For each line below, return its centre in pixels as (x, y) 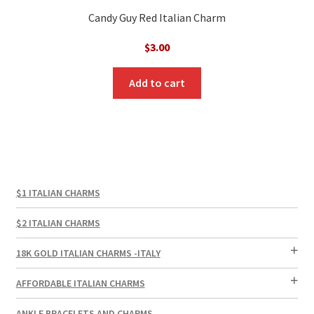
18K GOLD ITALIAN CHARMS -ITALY (88, 253)
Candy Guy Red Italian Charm (157, 18)
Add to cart (157, 82)
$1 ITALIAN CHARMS (58, 193)
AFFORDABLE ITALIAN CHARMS (80, 284)
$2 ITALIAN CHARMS (58, 223)
